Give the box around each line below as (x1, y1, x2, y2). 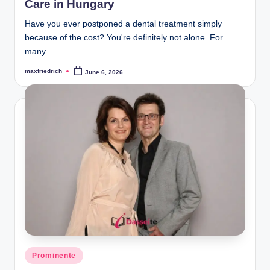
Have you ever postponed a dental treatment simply (25, 19, 222, 29)
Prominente (32, 251, 77, 260)
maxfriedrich (25, 67, 62, 75)
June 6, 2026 (85, 68, 124, 75)
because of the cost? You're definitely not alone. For (25, 33, 223, 43)
